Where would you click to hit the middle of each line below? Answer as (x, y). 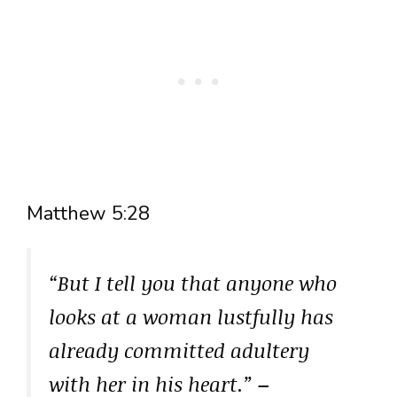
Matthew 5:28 (88, 214)
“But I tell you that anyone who (193, 283)
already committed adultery (179, 350)
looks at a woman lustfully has (191, 317)
